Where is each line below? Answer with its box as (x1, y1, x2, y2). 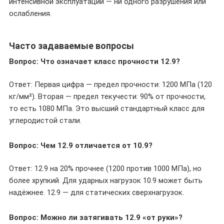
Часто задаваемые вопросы (9, 40, 134, 51)
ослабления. (9, 9, 51, 18)
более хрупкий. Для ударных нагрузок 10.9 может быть (9, 176, 202, 185)
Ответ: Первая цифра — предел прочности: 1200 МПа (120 (9, 80, 212, 89)
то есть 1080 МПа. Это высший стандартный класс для (9, 104, 204, 113)
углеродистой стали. (9, 116, 81, 125)
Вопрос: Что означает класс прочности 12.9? (9, 57, 180, 66)
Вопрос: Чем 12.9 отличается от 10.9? (9, 141, 152, 150)
